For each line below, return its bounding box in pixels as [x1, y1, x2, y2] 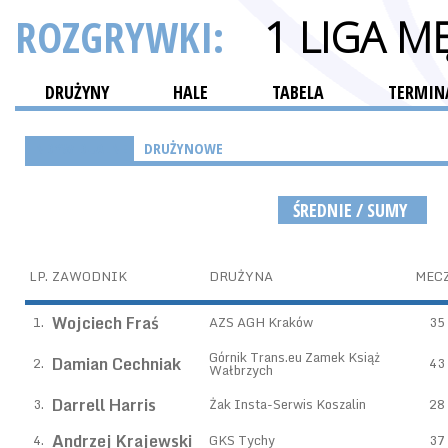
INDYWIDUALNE [31, 138, 128, 158]
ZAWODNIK [52, 265, 127, 287]
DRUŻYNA [209, 265, 273, 287]
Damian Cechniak [52, 351, 181, 377]
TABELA [272, 80, 324, 104]
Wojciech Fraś [52, 310, 159, 336]
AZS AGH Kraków [209, 311, 313, 333]
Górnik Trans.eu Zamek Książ [209, 346, 380, 368]
